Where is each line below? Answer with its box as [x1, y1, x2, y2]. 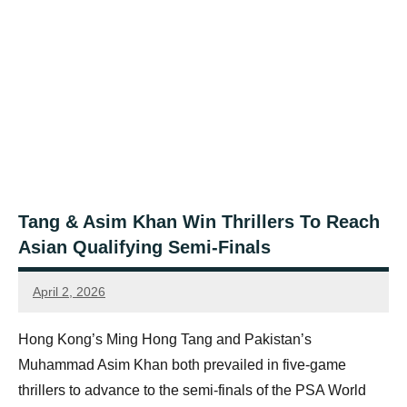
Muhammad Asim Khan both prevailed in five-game [18, 357, 346, 373]
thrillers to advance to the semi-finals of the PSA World [18, 382, 366, 399]
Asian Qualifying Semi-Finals [18, 237, 271, 258]
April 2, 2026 [33, 283, 105, 299]
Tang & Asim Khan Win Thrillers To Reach [18, 212, 380, 233]
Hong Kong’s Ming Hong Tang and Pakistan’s [18, 332, 312, 348]
